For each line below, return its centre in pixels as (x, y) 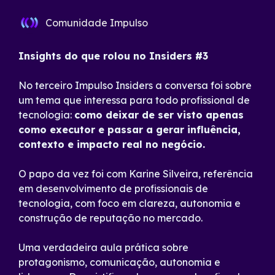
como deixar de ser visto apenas (159, 115)
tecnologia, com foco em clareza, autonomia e (130, 203)
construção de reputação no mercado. (110, 218)
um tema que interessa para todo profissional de (134, 100)
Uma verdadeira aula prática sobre (103, 247)
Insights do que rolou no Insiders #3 (113, 56)
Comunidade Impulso (97, 23)
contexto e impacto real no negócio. (112, 144)
